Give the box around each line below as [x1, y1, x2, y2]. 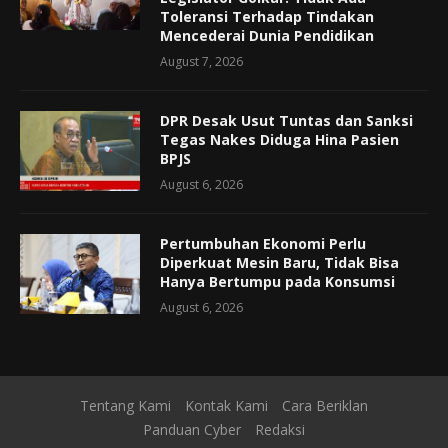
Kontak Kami [185, 395, 268, 415]
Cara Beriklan [282, 395, 368, 415]
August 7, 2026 [160, 52, 243, 70]
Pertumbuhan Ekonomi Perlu [160, 233, 366, 253]
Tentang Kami [80, 395, 171, 415]
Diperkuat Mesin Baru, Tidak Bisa [160, 252, 399, 272]
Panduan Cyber [143, 419, 241, 439]
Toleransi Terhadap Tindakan [160, 6, 374, 26]
